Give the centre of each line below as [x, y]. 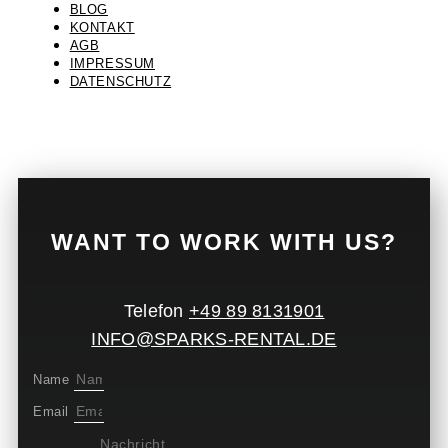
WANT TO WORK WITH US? [224, 242]
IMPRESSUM [112, 63]
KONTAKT [102, 27]
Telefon [156, 310]
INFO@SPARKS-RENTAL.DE [214, 338]
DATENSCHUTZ [120, 81]
